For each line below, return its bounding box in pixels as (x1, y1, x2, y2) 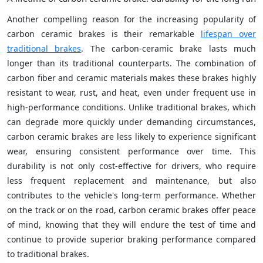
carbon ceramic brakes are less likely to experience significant (7, 130, 256, 142)
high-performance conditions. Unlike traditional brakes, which (7, 101, 256, 113)
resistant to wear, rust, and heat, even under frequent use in (7, 86, 256, 98)
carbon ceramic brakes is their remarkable (7, 28, 195, 39)
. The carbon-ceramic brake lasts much (81, 42, 257, 54)
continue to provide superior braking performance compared (7, 233, 256, 245)
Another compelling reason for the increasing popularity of (7, 13, 256, 25)
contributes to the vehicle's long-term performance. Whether (7, 189, 256, 201)
